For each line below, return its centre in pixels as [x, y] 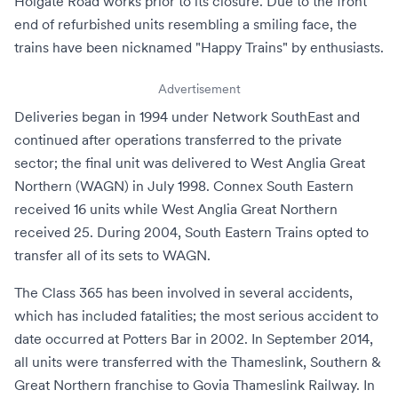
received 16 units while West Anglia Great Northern [176, 209]
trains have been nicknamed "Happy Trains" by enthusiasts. [199, 47]
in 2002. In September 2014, [283, 338]
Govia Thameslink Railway [275, 385]
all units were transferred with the [123, 362]
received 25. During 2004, [99, 232]
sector [34, 163]
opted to [341, 232]
